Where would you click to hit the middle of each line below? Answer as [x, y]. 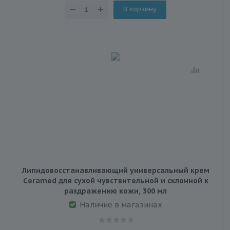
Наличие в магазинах [121, 204]
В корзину [140, 9]
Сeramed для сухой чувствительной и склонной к [116, 180]
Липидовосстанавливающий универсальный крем [116, 170]
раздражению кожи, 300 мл [116, 191]
